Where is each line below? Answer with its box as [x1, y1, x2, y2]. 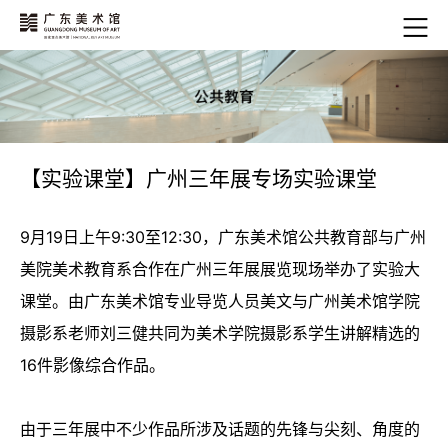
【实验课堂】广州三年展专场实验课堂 [20, 166, 377, 192]
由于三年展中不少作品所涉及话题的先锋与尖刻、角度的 [20, 419, 420, 440]
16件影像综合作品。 [20, 355, 165, 376]
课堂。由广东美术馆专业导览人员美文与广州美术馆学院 [20, 291, 420, 312]
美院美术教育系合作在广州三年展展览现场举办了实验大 [20, 259, 420, 280]
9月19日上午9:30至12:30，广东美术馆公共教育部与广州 [20, 227, 426, 248]
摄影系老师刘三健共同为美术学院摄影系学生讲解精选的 [20, 323, 420, 344]
